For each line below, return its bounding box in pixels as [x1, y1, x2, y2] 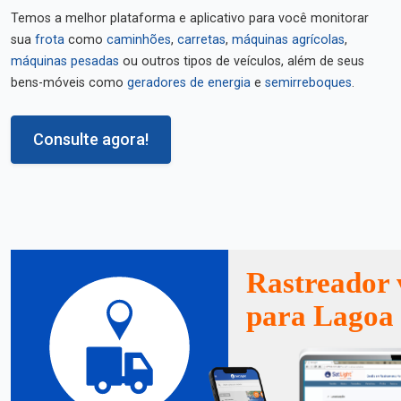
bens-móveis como [11, 75, 127, 90]
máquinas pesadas [11, 54, 119, 69]
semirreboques [265, 75, 352, 90]
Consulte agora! [33, 130, 149, 149]
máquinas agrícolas [232, 32, 345, 47]
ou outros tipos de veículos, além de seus [119, 54, 364, 69]
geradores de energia [127, 75, 251, 90]
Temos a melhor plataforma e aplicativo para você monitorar [11, 11, 369, 26]
